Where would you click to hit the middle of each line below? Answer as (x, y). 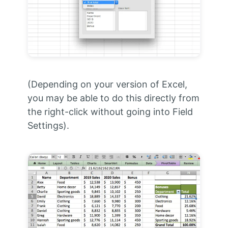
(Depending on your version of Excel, (107, 84)
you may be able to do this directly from (113, 98)
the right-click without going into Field (110, 111)
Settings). (48, 125)
